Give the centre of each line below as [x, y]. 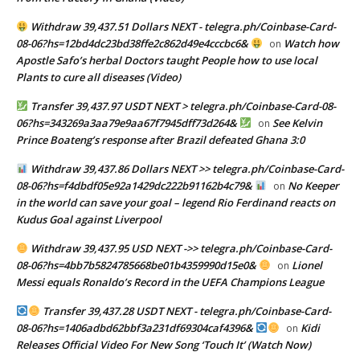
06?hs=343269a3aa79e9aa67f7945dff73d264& [128, 123]
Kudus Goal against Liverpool [89, 219]
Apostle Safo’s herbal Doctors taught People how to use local [167, 60]
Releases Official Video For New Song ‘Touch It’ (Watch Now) [164, 344]
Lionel [307, 265]
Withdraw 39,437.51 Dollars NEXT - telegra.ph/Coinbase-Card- [182, 26]
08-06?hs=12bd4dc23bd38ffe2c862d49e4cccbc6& [133, 43]
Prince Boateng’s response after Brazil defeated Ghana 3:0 [160, 139]
